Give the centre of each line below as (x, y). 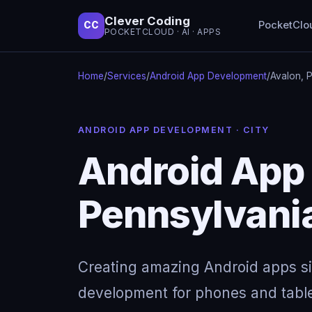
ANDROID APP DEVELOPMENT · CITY (174, 130)
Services (127, 76)
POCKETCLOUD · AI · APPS (163, 32)
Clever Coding (147, 21)
